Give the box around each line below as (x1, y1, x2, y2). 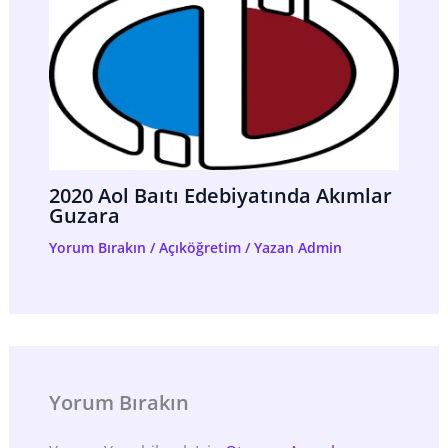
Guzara (48, 202, 120, 230)
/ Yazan (240, 238, 294, 258)
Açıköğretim (158, 238, 241, 258)
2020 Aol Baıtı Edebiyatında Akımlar (48, 182, 392, 210)
